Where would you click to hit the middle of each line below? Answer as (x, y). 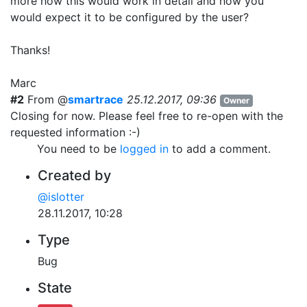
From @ (48, 99)
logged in (144, 148)
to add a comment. (219, 148)
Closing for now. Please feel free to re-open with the (147, 115)
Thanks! (30, 50)
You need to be (78, 148)
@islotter (61, 196)
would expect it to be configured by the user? (130, 17)
